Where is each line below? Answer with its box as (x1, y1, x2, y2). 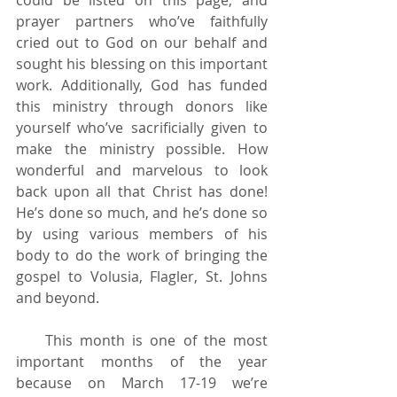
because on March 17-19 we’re (16, 372, 268, 393)
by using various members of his (16, 223, 268, 244)
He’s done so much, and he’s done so (16, 202, 268, 222)
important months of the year (16, 351, 268, 371)
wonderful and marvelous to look (16, 160, 268, 180)
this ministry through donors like (16, 96, 268, 116)
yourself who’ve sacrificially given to (16, 117, 268, 137)
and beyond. (16, 287, 103, 307)
